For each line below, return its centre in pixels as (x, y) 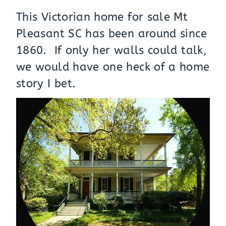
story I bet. (46, 83)
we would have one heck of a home (113, 67)
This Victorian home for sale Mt (102, 17)
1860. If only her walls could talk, (111, 50)
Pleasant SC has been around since (111, 34)
